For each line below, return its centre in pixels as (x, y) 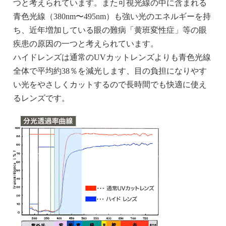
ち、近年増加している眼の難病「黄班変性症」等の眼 (110, 30)
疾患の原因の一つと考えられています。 (86, 43)
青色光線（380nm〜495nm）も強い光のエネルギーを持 (112, 16)
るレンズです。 (41, 98)
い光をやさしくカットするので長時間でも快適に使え (110, 84)
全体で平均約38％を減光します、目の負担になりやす (110, 71)
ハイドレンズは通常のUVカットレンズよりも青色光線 (112, 57)
